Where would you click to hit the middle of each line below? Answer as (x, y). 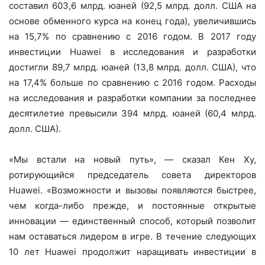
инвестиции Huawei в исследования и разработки (132, 52)
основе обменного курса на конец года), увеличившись (132, 21)
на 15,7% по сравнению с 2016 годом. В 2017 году (132, 37)
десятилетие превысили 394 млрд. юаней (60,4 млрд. (132, 114)
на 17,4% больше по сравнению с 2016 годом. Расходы (132, 83)
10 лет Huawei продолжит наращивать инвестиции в (132, 252)
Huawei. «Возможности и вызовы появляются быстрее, (132, 190)
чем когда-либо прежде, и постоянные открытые (132, 206)
